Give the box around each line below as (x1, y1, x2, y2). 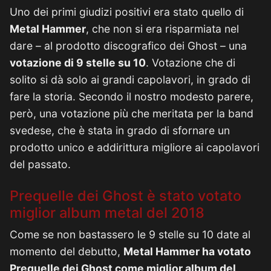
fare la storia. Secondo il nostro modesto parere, (10, 90, 253, 103)
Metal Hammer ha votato (123, 245, 251, 258)
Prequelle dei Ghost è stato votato (10, 187, 241, 204)
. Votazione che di (146, 56, 235, 69)
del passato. (10, 158, 71, 171)
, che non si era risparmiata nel (86, 22, 239, 35)
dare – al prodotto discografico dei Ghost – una (10, 39, 247, 52)
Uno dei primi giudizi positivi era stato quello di (10, 5, 244, 18)
